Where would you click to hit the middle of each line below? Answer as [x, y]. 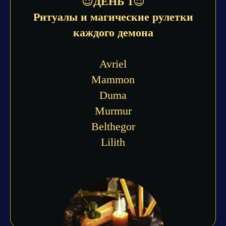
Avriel [113, 64]
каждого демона [113, 33]
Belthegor [113, 126]
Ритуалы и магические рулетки [113, 17]
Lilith [113, 142]
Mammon [113, 79]
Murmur [113, 111]
